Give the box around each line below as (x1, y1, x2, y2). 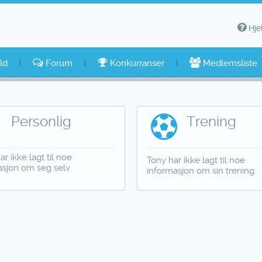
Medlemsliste (200, 58, 257, 68)
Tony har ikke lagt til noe (147, 155, 246, 166)
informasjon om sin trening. (147, 166, 257, 177)
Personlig (11, 113, 72, 130)
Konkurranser (107, 58, 164, 68)
